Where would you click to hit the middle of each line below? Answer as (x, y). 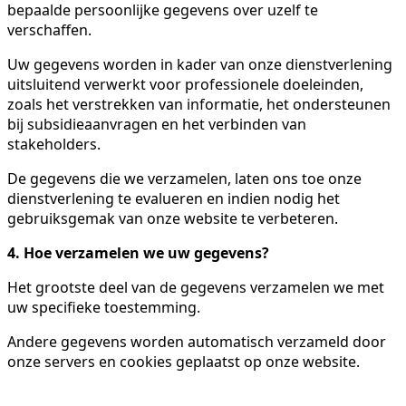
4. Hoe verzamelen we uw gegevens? (138, 252)
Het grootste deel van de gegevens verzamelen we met (196, 287)
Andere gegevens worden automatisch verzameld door (197, 341)
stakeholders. (54, 144)
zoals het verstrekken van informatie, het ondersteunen (199, 104)
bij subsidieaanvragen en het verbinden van (157, 124)
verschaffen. (49, 29)
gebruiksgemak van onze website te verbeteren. (173, 218)
